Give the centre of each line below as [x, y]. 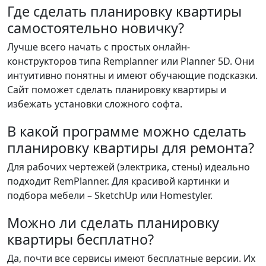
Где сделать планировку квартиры [124, 11]
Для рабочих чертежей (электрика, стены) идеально [129, 167]
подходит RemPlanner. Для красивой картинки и [118, 181]
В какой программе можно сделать [127, 131]
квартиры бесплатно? [80, 239]
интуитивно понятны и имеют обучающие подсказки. [132, 75]
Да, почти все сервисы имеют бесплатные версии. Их [131, 258]
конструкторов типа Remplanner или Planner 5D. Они [131, 61]
